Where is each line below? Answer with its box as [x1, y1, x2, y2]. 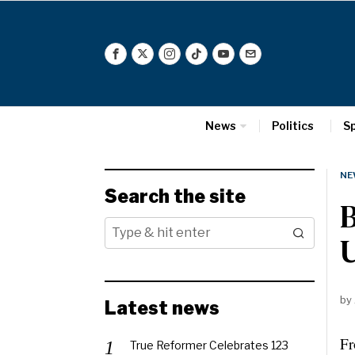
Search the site [105, 185, 246, 208]
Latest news [105, 297, 219, 319]
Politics [271, 119, 314, 132]
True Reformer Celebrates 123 [130, 338, 288, 352]
